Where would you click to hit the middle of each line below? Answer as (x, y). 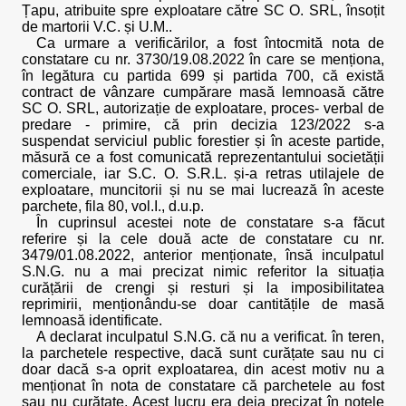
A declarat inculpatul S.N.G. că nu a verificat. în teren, (210, 337)
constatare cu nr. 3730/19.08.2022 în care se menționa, (203, 59)
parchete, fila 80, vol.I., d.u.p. (113, 206)
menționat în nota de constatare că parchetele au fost (203, 386)
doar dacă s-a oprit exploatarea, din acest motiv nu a (203, 369)
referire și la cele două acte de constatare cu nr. (203, 239)
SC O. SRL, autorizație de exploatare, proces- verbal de (203, 108)
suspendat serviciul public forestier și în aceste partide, (203, 141)
